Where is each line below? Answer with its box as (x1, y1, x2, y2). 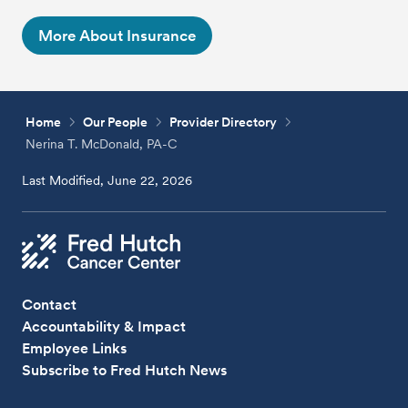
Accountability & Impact (22, 317, 187, 335)
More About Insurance (38, 25, 196, 45)
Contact (22, 295, 77, 313)
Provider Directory (169, 114, 278, 129)
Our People (83, 114, 148, 129)
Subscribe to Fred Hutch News (22, 361, 228, 379)
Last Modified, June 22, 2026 (22, 172, 193, 188)
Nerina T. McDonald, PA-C (25, 136, 178, 151)
